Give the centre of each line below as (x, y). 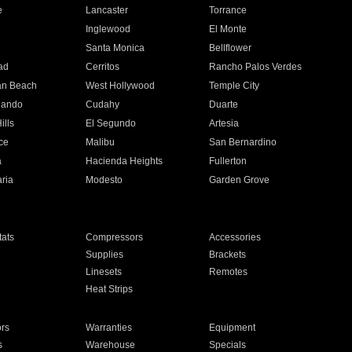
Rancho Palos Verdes (256, 67)
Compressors (114, 237)
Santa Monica (115, 48)
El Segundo (110, 123)
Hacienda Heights (124, 161)
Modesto (104, 180)
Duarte (224, 104)
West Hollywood (120, 86)
